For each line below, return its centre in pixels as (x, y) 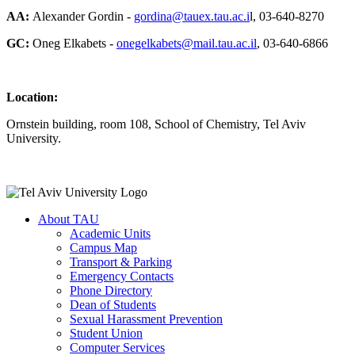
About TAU (69, 219)
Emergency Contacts (122, 277)
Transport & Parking (121, 262)
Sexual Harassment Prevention (146, 319)
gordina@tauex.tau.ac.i (192, 17)
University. (34, 139)
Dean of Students (113, 305)
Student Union (106, 334)
